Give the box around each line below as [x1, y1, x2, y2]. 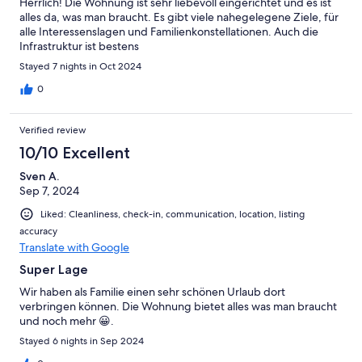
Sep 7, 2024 [19, 183, 79, 198]
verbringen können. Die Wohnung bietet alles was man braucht [19, 299, 337, 314]
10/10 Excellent [19, 142, 130, 162]
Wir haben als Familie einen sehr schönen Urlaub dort [19, 284, 285, 300]
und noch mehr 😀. [19, 314, 114, 329]
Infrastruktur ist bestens [19, 38, 139, 53]
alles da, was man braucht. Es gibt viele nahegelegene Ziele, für [19, 9, 339, 24]
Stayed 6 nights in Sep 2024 [19, 335, 144, 348]
